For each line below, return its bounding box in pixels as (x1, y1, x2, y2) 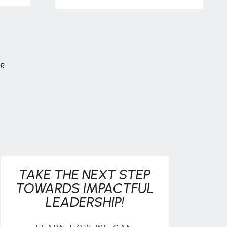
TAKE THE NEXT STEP (19, 166, 150, 183)
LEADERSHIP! (45, 194, 124, 210)
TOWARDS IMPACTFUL (15, 180, 154, 197)
